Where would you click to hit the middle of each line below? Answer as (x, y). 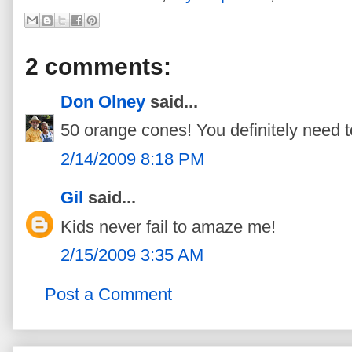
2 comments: (98, 66)
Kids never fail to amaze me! (168, 226)
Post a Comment (108, 294)
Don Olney (103, 101)
